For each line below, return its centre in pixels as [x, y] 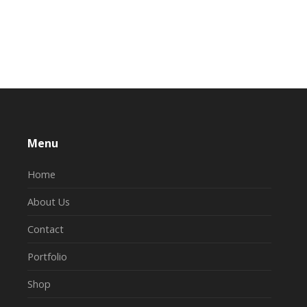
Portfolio [47, 256]
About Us [48, 201]
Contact [45, 229]
